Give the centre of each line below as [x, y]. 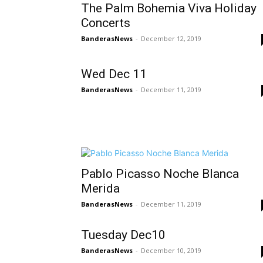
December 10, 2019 [171, 250]
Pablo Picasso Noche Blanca [160, 174]
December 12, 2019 [171, 38]
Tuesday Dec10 [123, 235]
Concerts [106, 23]
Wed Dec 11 [114, 74]
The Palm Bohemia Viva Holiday [169, 8]
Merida [100, 188]
